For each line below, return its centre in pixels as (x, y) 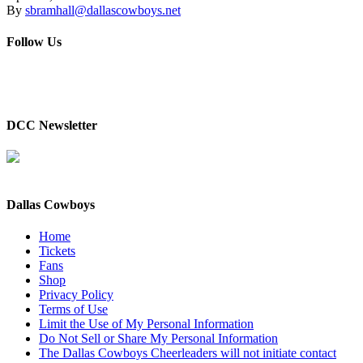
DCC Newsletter (52, 125)
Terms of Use (73, 310)
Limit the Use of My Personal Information (146, 324)
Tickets (57, 251)
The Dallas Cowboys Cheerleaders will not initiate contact (188, 353)
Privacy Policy (76, 295)
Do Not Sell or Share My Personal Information (158, 339)
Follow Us (34, 42)
